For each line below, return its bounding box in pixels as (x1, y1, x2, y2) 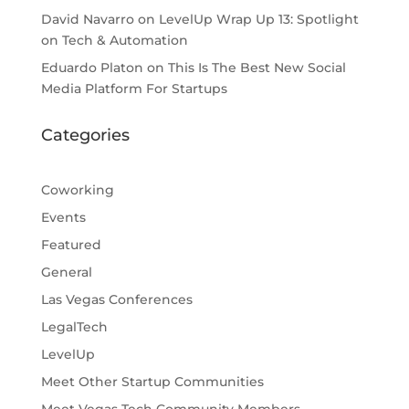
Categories (40, 125, 130, 145)
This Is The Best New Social (167, 59, 346, 76)
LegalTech (40, 319, 108, 335)
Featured (40, 236, 101, 253)
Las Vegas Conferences (40, 291, 193, 308)
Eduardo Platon (40, 59, 143, 76)
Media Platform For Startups (40, 80, 227, 97)
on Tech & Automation (40, 32, 188, 48)
